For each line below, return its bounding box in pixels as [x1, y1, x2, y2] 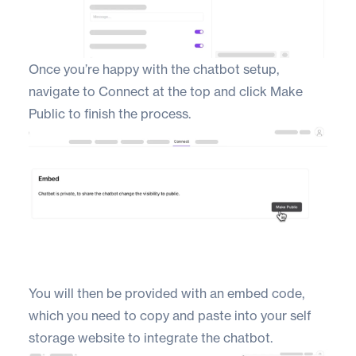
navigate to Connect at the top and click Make [29, 83, 303, 99]
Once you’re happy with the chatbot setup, [29, 60, 279, 77]
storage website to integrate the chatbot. [29, 330, 273, 346]
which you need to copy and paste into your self [29, 308, 311, 324]
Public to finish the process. [29, 105, 191, 122]
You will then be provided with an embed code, [29, 285, 304, 302]
